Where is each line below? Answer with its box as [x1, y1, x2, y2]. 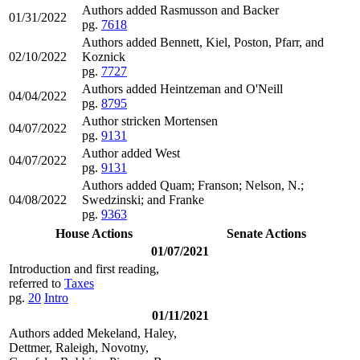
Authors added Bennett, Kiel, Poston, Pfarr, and [82, 35, 324, 49]
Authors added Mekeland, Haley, [9, 325, 177, 340]
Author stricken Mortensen [82, 113, 218, 128]
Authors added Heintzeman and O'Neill [82, 81, 283, 96]
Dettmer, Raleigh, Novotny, [9, 340, 149, 354]
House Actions [55, 226, 133, 240]
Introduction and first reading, [9, 261, 159, 276]
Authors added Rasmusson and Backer [82, 2, 279, 17]
